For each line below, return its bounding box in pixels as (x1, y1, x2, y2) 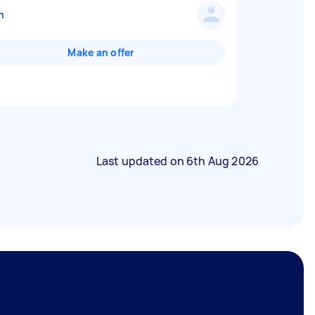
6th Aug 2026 (186, 153, 259, 169)
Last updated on (96, 153, 187, 169)
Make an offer (67, 46, 135, 59)
